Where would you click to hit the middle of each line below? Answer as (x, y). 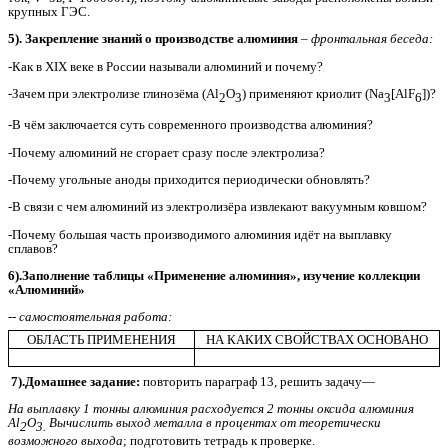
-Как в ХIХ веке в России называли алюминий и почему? (165, 66)
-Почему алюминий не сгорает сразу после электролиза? (166, 152)
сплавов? (33, 248)
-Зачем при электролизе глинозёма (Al (113, 94)
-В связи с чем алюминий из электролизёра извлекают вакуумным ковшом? (217, 207)
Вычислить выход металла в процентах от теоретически (213, 422)
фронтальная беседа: (370, 39)
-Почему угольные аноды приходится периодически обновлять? (189, 179)
